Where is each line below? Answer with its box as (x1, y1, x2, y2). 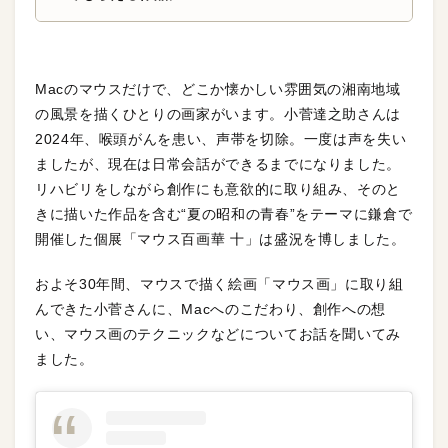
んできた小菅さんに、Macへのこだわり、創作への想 (35, 301, 386, 317)
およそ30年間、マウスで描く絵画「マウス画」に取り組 (35, 276, 404, 292)
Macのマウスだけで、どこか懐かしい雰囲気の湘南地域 (35, 81, 401, 97)
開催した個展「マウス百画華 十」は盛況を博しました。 (35, 231, 406, 247)
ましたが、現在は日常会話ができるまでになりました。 (35, 156, 401, 172)
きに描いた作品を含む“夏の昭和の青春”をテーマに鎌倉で (35, 206, 413, 222)
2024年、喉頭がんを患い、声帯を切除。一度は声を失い (35, 131, 407, 147)
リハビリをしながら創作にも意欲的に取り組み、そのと (35, 181, 402, 197)
